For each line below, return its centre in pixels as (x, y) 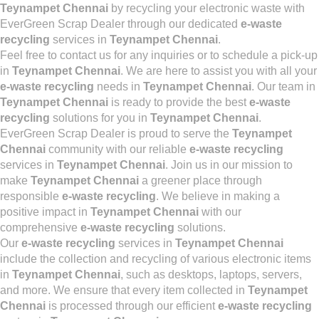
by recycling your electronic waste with (206, 8)
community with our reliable (117, 149)
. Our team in (283, 87)
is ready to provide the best (179, 102)
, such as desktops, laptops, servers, (211, 274)
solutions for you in (100, 118)
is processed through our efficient (132, 306)
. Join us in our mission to (229, 165)
